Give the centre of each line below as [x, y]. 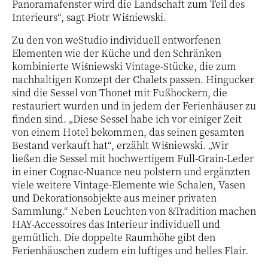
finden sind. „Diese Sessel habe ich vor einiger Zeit [127, 118]
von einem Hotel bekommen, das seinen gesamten [128, 132]
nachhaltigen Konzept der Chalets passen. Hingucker [133, 79]
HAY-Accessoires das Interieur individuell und [116, 224]
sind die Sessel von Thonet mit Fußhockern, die [120, 92]
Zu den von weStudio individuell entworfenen [116, 39]
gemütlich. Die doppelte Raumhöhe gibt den [114, 237]
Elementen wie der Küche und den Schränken [117, 53]
